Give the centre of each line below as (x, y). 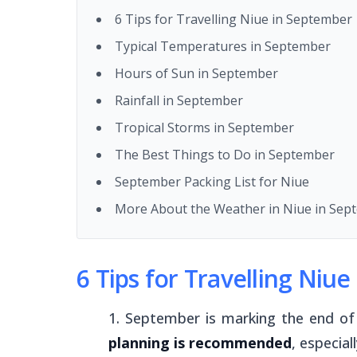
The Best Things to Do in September (225, 155)
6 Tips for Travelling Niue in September (233, 19)
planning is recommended (200, 343)
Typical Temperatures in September (223, 46)
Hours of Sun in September (196, 73)
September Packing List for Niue (212, 182)
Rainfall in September (179, 100)
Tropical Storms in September (204, 127)
